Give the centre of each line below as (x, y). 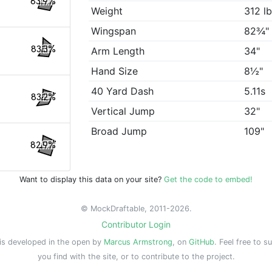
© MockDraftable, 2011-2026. (136, 209)
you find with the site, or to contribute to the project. (136, 257)
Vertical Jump (123, 111)
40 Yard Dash (123, 91)
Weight (107, 11)
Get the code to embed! (208, 179)
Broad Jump (119, 131)
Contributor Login (136, 224)
